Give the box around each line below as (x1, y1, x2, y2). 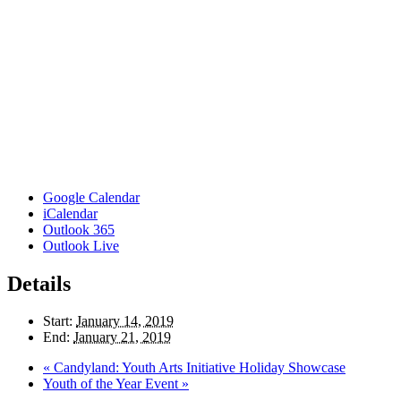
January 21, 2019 (73, 329, 171, 346)
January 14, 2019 (76, 313, 174, 329)
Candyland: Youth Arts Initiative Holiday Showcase (50, 360, 346, 376)
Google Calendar (43, 189, 140, 205)
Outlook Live (43, 237, 119, 253)
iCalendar (43, 205, 98, 221)
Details (7, 271, 71, 295)
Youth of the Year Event (43, 376, 182, 392)
